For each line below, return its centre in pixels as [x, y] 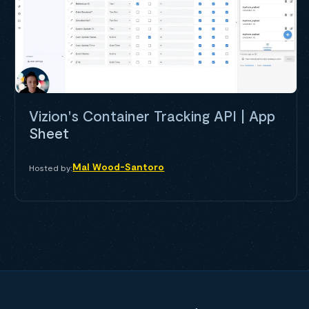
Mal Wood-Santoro [119, 166]
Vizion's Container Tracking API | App [152, 115]
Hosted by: [51, 167]
